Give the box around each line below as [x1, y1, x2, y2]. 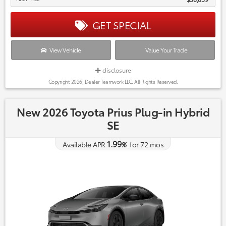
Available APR [63, 139, 105, 150]
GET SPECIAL [87, 18, 151, 32]
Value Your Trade [143, 45, 188, 54]
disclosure [100, 66, 131, 75]
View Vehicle [46, 45, 81, 54]
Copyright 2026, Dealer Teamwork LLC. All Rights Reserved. [48, 78, 178, 86]
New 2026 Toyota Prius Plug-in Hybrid [17, 103, 209, 120]
